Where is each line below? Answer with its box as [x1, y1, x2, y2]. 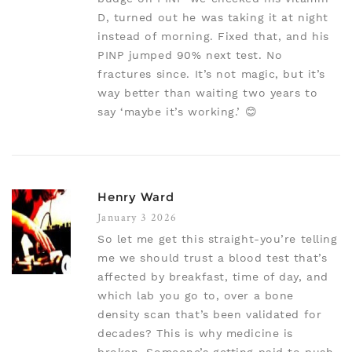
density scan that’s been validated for [97, 308, 322, 321]
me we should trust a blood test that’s [97, 251, 328, 265]
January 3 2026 [97, 210, 178, 225]
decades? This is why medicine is [97, 327, 293, 340]
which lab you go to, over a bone [97, 289, 294, 302]
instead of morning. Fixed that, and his [97, 30, 329, 43]
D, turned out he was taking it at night [97, 11, 328, 24]
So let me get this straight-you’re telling [97, 233, 338, 246]
